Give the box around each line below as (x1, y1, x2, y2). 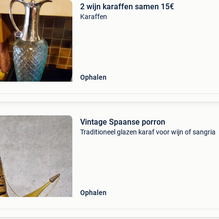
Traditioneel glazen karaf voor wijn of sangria (80, 128, 216, 136)
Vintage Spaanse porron (80, 117, 165, 127)
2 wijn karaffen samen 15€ (80, 2, 174, 11)
